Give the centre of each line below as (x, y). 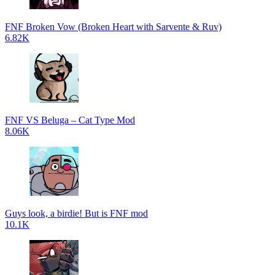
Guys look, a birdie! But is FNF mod (76, 213)
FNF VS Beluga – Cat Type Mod (70, 120)
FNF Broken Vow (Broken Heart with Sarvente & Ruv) (113, 27)
